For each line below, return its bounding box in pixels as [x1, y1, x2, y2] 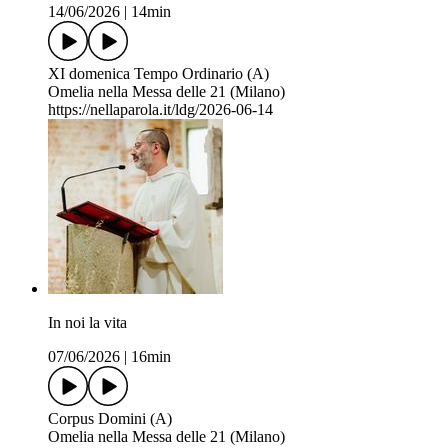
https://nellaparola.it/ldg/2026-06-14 [48, 101, 273, 119]
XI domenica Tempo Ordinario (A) [48, 65, 269, 83]
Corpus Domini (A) [48, 410, 172, 428]
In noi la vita [48, 314, 127, 332]
